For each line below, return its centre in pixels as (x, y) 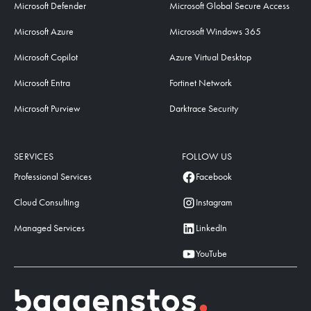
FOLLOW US (207, 157)
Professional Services (53, 177)
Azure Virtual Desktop (210, 58)
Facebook (213, 177)
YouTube (211, 254)
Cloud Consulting (47, 203)
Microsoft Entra (42, 83)
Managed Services (49, 228)
